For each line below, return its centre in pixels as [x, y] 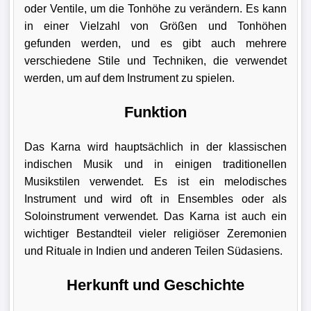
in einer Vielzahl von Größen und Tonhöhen [155, 26]
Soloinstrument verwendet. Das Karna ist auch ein [155, 216]
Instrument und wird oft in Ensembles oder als [155, 199]
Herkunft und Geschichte [155, 285]
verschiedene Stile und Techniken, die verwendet [155, 61]
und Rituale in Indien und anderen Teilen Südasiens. [153, 251]
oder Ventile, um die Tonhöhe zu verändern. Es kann [155, 9]
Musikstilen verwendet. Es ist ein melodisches [155, 182]
